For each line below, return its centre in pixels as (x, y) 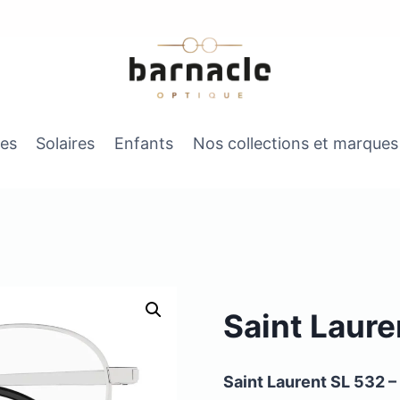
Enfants (144, 144)
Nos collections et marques (295, 144)
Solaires (66, 144)
